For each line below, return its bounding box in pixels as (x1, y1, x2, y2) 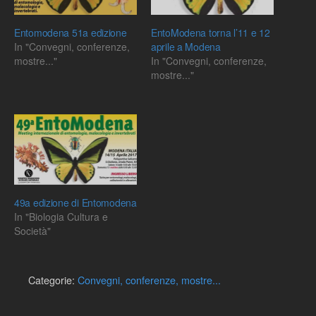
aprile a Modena (151, 39, 221, 54)
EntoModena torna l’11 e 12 (151, 25, 270, 40)
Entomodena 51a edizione (14, 25, 127, 40)
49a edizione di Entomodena (14, 195, 137, 209)
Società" (14, 223, 51, 238)
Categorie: (28, 272, 78, 287)
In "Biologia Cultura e (14, 209, 108, 224)
